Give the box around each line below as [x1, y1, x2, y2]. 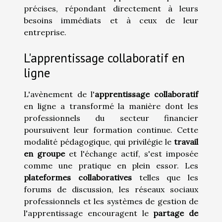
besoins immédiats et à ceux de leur [24, 15, 198, 26]
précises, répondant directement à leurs [24, 3, 198, 14]
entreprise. [24, 27, 66, 38]
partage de [153, 208, 198, 219]
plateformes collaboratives [24, 172, 132, 183]
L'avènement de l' [24, 89, 95, 100]
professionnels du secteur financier [24, 113, 198, 123]
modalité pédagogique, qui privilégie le [24, 137, 174, 147]
